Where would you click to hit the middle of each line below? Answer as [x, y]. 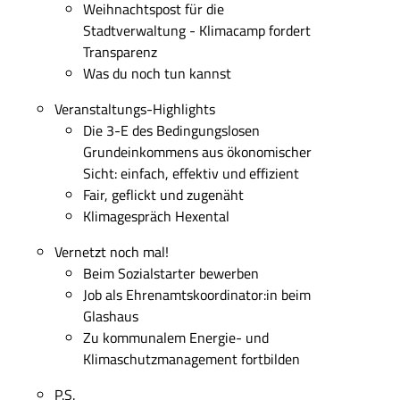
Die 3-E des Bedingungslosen [171, 130]
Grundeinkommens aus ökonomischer [197, 151]
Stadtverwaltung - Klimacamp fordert [196, 30]
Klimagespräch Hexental [156, 216]
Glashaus [110, 316]
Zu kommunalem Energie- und [175, 337]
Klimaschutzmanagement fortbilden [191, 358]
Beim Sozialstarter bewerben [171, 273]
